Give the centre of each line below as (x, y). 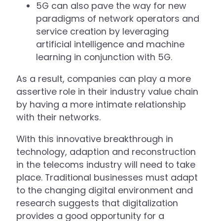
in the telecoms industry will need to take (106, 164)
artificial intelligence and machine (110, 44)
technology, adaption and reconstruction (106, 151)
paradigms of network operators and (118, 19)
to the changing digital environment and (105, 190)
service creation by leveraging (103, 32)
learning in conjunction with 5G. (104, 57)
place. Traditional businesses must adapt (107, 177)
